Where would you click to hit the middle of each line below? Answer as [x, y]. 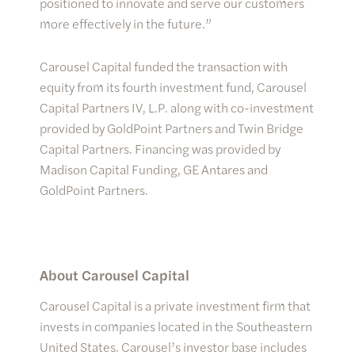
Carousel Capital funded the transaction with [164, 66]
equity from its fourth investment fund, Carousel [173, 87]
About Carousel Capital [115, 275]
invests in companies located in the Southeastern [176, 326]
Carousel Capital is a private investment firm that [175, 305]
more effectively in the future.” [126, 23]
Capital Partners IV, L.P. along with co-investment [177, 107]
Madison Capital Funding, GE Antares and [154, 169]
